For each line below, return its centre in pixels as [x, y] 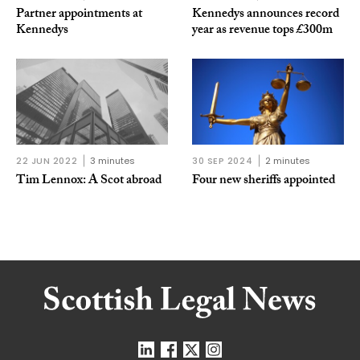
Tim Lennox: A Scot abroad [89, 181]
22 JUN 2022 [47, 160]
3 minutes [113, 160]
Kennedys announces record [266, 15]
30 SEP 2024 [223, 160]
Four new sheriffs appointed [264, 181]
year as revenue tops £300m [262, 31]
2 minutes [288, 160]
